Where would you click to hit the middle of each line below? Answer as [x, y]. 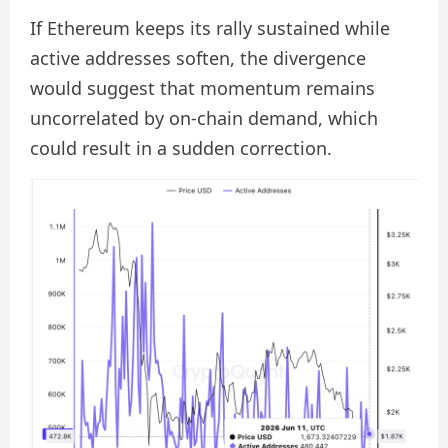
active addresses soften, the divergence [198, 58]
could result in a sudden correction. [181, 148]
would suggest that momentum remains [202, 88]
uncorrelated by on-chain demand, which [204, 118]
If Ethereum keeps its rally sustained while [210, 28]
